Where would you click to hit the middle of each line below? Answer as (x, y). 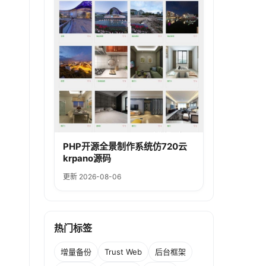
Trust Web (123, 251)
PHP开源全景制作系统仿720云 (125, 147)
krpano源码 (87, 159)
